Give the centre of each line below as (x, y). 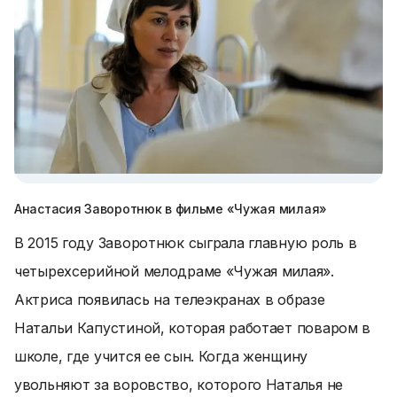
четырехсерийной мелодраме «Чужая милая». (174, 271)
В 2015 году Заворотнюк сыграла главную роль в (186, 243)
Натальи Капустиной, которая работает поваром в (193, 328)
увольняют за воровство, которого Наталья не (179, 385)
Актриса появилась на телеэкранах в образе (170, 300)
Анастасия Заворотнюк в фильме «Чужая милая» (171, 209)
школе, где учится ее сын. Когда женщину (161, 356)
